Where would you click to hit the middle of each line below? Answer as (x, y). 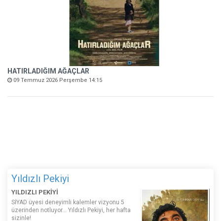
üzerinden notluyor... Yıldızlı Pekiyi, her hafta (71, 210)
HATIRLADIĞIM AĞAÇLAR (48, 71)
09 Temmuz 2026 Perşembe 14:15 (57, 80)
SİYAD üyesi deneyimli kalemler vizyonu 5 (68, 202)
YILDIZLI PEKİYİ (35, 192)
